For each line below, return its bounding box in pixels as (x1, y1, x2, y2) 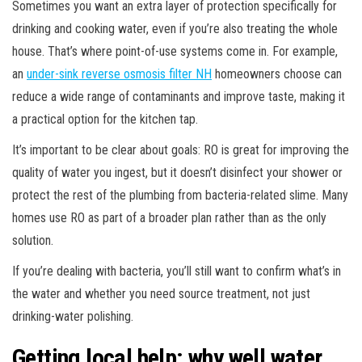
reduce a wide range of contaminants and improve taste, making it (12, 88, 345, 104)
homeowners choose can (212, 65, 342, 82)
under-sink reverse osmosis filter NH (27, 65, 212, 82)
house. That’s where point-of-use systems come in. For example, (12, 43, 338, 59)
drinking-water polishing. (12, 308, 133, 324)
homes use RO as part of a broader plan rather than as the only (12, 209, 326, 225)
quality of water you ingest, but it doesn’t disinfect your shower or (12, 164, 343, 180)
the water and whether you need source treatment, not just (12, 285, 310, 301)
